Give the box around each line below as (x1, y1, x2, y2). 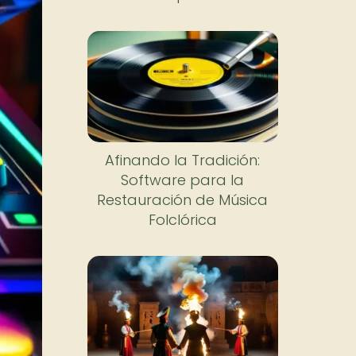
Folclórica (148, 209, 217, 230)
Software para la (121, 169, 245, 190)
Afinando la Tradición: (105, 149, 261, 170)
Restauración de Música (97, 189, 269, 210)
